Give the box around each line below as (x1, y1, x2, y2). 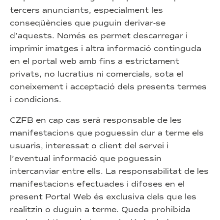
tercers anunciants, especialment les (10, 5, 163, 15)
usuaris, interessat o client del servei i (10, 141, 168, 150)
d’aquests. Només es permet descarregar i (10, 31, 188, 40)
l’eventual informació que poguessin (10, 154, 162, 163)
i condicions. (10, 95, 61, 104)
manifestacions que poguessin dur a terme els (10, 128, 204, 137)
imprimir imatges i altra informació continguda (10, 44, 201, 53)
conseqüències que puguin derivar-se (10, 18, 165, 27)
